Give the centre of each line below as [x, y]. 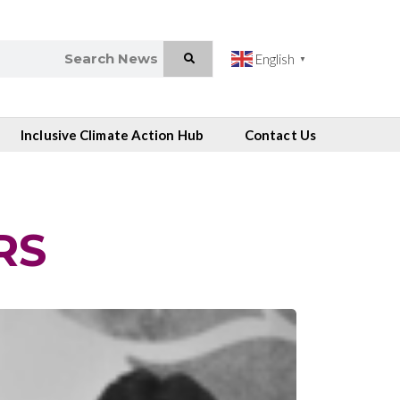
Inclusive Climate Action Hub [112, 135]
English [275, 59]
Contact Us [280, 135]
